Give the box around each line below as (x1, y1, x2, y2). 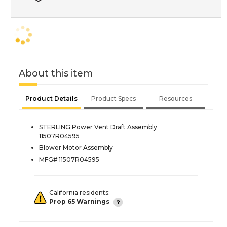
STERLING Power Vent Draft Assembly (39, 123, 157, 131)
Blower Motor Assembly (39, 143, 113, 152)
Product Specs (91, 94, 136, 102)
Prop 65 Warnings (49, 198, 109, 206)
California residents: (49, 188, 110, 196)
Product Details (25, 94, 78, 102)
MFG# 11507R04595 (39, 155, 99, 163)
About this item (19, 67, 93, 79)
